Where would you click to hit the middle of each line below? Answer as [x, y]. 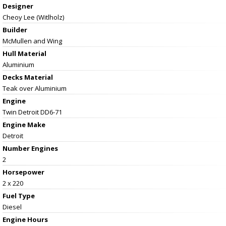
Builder [15, 30]
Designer [18, 6]
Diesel [12, 207]
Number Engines [30, 148]
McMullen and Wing [32, 41]
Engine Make [24, 124]
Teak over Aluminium [35, 88]
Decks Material [28, 77]
